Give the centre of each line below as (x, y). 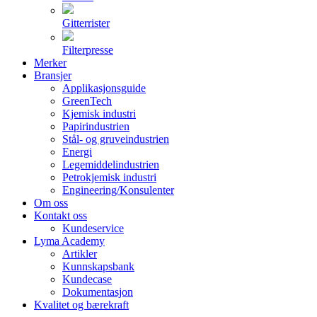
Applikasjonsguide (104, 88)
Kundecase (87, 279)
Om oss (51, 203)
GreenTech (87, 101)
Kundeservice (93, 228)
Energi (77, 152)
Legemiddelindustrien (111, 165)
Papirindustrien (96, 126)
